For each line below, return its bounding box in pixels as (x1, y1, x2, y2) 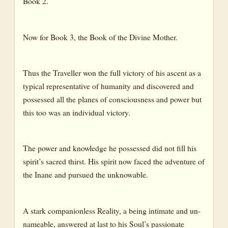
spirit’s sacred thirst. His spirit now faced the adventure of (23, 156, 205, 167)
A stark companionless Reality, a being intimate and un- (23, 205, 201, 216)
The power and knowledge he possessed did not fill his (23, 142, 196, 154)
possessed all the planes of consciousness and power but (23, 93, 202, 104)
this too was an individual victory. (23, 106, 130, 118)
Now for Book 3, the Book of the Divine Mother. (23, 31, 178, 42)
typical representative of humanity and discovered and (23, 80, 194, 91)
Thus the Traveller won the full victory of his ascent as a (23, 67, 201, 78)
